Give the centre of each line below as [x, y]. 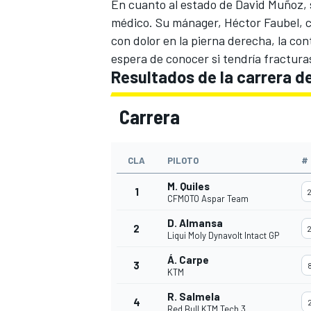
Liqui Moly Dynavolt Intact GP [223, 235]
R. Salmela [194, 296]
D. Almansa [195, 222]
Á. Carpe [188, 259]
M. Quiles [188, 186]
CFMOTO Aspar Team [208, 198]
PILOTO [183, 160]
